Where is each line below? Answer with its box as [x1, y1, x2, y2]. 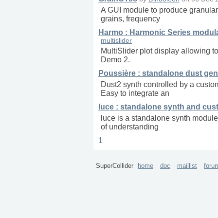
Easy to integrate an [101, 89, 169, 98]
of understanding [101, 123, 159, 131]
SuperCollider [96, 162, 135, 170]
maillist [177, 162, 197, 170]
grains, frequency [101, 15, 160, 23]
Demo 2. [101, 55, 130, 64]
